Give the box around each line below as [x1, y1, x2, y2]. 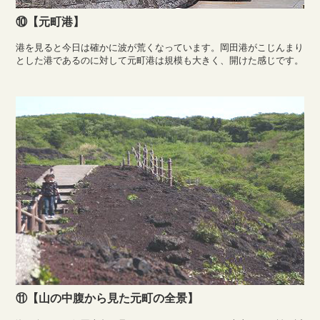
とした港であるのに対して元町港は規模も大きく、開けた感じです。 [16, 54, 304, 66]
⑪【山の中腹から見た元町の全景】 [16, 290, 199, 305]
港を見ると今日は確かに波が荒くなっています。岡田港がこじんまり [16, 41, 304, 54]
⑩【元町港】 [16, 14, 85, 29]
